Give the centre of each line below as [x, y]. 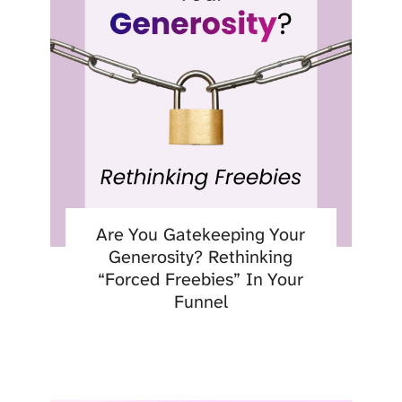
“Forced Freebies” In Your [201, 280]
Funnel [201, 302]
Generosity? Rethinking [201, 257]
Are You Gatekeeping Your [201, 235]
